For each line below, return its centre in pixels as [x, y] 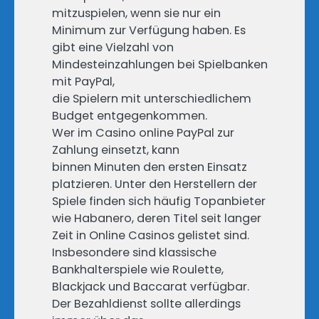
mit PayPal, [83, 81]
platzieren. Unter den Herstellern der [155, 184]
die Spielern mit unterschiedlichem [152, 98]
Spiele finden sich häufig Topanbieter [159, 201]
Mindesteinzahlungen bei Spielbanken [160, 64]
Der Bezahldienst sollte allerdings [146, 303]
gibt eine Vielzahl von [113, 47]
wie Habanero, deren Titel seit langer [157, 218]
